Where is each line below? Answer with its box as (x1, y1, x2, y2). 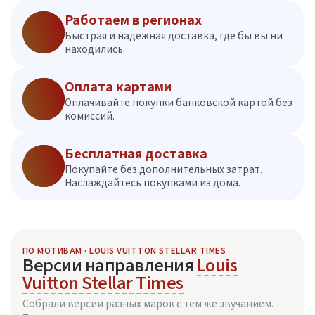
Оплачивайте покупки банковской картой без (65, 96, 292, 108)
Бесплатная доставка (65, 146, 207, 161)
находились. (65, 43, 125, 55)
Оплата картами (65, 79, 172, 94)
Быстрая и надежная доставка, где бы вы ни (65, 30, 283, 41)
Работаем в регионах (65, 13, 202, 27)
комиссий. (65, 110, 115, 122)
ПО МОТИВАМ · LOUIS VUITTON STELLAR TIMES (22, 245, 226, 256)
